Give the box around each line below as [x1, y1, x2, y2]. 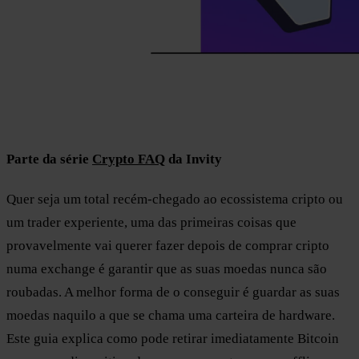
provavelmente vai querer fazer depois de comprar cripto [6, 237, 329, 253]
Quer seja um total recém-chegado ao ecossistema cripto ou [6, 191, 343, 207]
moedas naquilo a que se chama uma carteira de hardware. [6, 307, 335, 323]
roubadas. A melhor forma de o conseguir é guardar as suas [6, 284, 340, 300]
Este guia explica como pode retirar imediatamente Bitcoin [6, 330, 339, 346]
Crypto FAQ [92, 151, 165, 167]
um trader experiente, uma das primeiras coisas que [6, 214, 296, 230]
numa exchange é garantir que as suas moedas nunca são [6, 260, 327, 276]
